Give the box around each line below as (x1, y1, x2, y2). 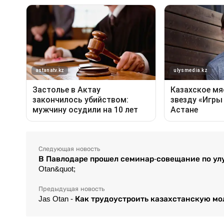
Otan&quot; (38, 164, 75, 173)
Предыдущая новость (38, 185, 104, 192)
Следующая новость (38, 145, 100, 152)
